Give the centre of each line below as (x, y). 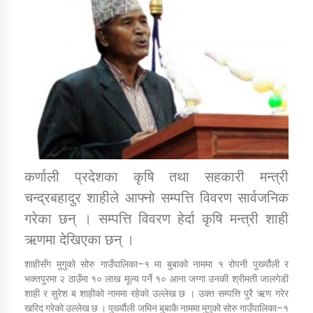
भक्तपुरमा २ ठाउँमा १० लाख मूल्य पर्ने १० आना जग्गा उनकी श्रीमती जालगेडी (156, 279)
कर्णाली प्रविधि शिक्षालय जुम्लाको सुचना (173, 119)
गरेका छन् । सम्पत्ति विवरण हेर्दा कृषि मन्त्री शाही (156, 219)
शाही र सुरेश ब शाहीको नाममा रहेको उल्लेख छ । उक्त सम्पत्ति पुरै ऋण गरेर (156, 294)
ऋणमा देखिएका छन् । (79, 240)
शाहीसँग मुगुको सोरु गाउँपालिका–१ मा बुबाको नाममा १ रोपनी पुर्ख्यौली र (156, 264)
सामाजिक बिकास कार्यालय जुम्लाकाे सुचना (176, 189)
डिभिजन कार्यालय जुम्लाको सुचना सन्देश (173, 42)
